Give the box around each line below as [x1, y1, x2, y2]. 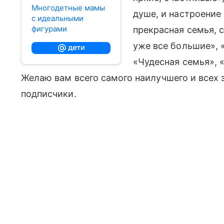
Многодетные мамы [31, 3, 105, 12]
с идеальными [31, 13, 83, 23]
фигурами [31, 24, 67, 33]
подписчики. [21, 88, 76, 99]
